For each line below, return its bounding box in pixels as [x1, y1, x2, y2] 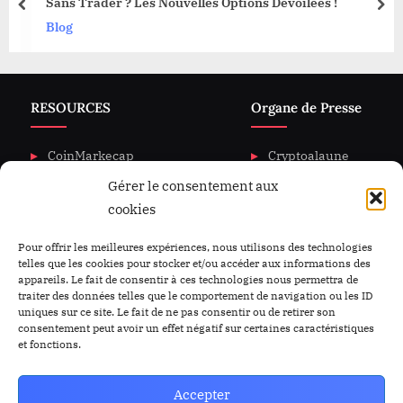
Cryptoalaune [268, 148, 349, 165]
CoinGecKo [47, 178, 113, 195]
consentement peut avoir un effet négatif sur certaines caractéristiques [18, 320, 374, 335]
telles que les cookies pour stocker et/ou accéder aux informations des [18, 255, 371, 270]
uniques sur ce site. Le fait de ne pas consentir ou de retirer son [18, 304, 336, 318]
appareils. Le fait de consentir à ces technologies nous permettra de [18, 272, 358, 286]
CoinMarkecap [47, 148, 134, 165]
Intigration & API [47, 208, 148, 225]
